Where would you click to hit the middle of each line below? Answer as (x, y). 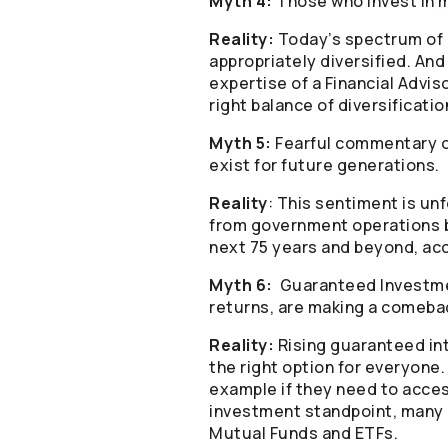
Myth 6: (242, 285)
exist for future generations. (324, 165)
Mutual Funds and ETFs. (303, 433)
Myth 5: (242, 143)
